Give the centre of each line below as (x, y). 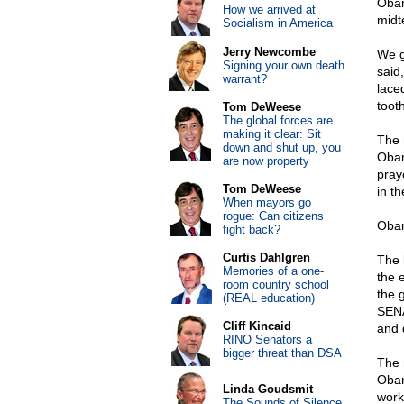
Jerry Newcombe (269, 52)
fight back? (251, 230)
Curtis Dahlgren (266, 257)
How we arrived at (269, 9)
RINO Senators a (267, 340)
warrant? (244, 79)
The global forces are (277, 120)
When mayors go (266, 202)
